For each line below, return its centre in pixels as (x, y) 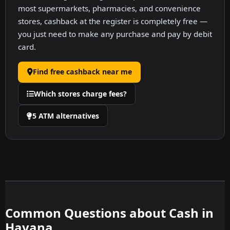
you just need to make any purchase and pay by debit (115, 34)
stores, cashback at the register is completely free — (113, 21)
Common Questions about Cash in (109, 213)
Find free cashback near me (82, 72)
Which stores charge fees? (80, 93)
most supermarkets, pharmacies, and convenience (109, 8)
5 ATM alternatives (66, 116)
